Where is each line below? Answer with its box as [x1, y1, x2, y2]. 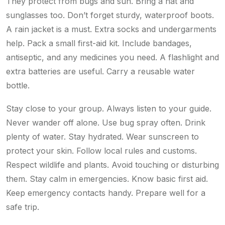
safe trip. [6, 202, 39, 212]
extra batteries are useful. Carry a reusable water [6, 66, 195, 77]
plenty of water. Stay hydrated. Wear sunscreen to [6, 132, 199, 142]
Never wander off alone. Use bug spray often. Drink [6, 118, 205, 128]
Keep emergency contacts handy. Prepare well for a [6, 188, 205, 198]
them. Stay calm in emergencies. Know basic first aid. [6, 174, 208, 184]
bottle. [6, 80, 30, 91]
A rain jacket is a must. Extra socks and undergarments [6, 24, 216, 35]
